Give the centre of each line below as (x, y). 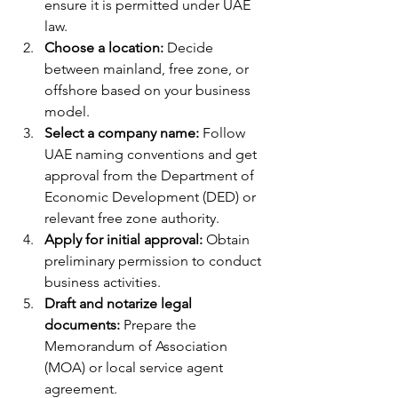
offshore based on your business (149, 90)
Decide (190, 48)
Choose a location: (104, 48)
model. (67, 111)
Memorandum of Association (138, 346)
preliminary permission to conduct (155, 261)
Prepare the (160, 325)
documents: (82, 325)
